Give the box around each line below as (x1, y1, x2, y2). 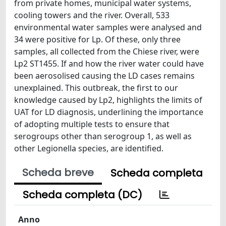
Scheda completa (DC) (23, 188, 142, 202)
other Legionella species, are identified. (14, 143, 163, 154)
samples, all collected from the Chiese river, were (14, 46, 199, 57)
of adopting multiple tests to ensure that (14, 119, 169, 130)
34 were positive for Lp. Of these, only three (14, 34, 181, 45)
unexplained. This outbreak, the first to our (14, 82, 178, 93)
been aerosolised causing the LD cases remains (14, 70, 195, 81)
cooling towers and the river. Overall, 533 (14, 10, 169, 21)
